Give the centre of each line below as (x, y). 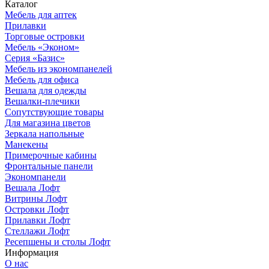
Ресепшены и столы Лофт (58, 242)
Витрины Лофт (36, 199)
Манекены (26, 145)
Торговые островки (45, 37)
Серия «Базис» (35, 58)
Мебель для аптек (41, 15)
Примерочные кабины (51, 156)
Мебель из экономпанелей (59, 69)
